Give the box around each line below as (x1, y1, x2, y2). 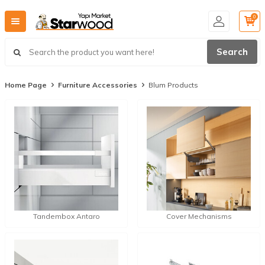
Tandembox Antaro (33, 212, 100, 221)
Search (216, 46, 248, 58)
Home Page (5, 80, 47, 89)
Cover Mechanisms (166, 212, 232, 221)
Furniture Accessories (58, 80, 137, 89)
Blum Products (148, 80, 198, 89)
